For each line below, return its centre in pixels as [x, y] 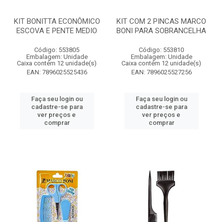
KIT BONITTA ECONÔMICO [57, 21]
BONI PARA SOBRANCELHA [161, 31]
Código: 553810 [161, 50]
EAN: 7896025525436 [57, 72]
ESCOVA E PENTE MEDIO [57, 31]
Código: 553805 [57, 50]
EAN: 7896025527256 [161, 72]
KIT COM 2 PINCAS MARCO [161, 21]
